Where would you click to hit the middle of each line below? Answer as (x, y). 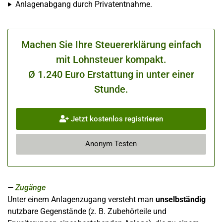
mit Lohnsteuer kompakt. (111, 59)
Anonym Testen (111, 144)
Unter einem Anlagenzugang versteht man (82, 199)
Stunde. (111, 89)
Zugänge (30, 188)
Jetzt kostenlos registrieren (116, 119)
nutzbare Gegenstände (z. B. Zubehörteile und (87, 211)
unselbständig (181, 199)
